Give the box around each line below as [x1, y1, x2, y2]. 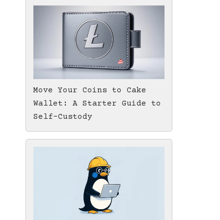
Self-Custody [33, 112, 92, 121]
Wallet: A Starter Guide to [33, 99, 161, 108]
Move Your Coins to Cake [33, 85, 146, 95]
